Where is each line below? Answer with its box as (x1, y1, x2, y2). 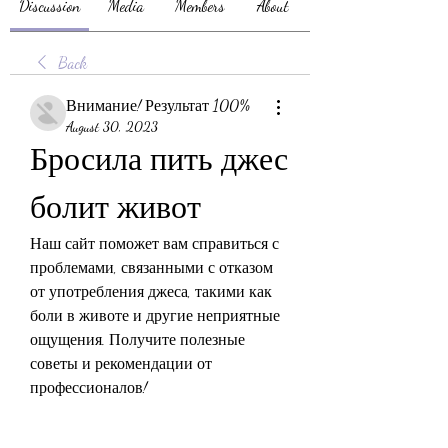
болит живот (30, 189, 201, 227)
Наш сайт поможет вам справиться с (30, 234, 279, 253)
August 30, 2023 (66, 118, 158, 135)
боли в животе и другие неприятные (30, 306, 280, 325)
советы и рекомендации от (30, 354, 212, 373)
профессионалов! (30, 378, 147, 397)
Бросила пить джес (30, 141, 288, 179)
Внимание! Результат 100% (66, 96, 250, 115)
